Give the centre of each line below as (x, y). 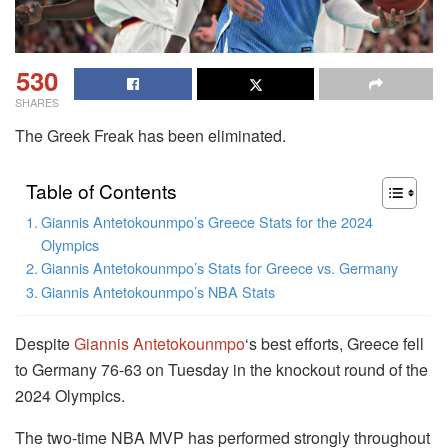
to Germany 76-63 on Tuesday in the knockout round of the (221, 369)
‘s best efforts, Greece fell (334, 343)
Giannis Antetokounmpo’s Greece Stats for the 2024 (206, 221)
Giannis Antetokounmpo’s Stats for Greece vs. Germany (219, 267)
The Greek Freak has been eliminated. (150, 135)
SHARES (37, 101)
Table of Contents (101, 190)
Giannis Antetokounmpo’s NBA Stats (157, 291)
